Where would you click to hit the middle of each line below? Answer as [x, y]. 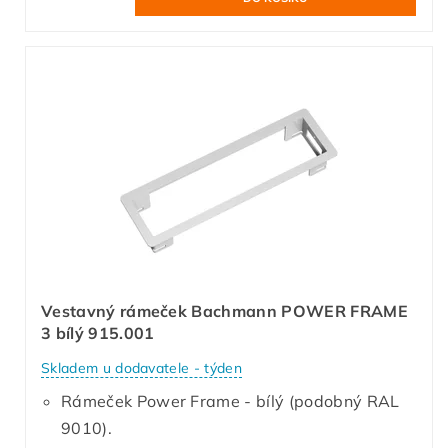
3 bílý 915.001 [98, 333]
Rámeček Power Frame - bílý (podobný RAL [230, 400]
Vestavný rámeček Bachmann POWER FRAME [224, 311]
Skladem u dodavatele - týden [141, 367]
